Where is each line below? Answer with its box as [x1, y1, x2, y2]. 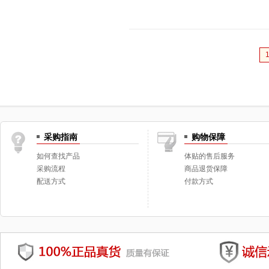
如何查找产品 [37, 152, 80, 160]
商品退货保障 [184, 165, 228, 173]
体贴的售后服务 [184, 152, 235, 160]
